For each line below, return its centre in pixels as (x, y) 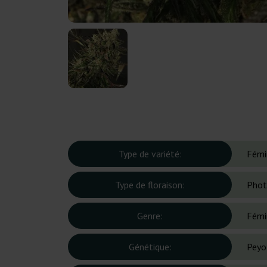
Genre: (150, 216)
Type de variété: (150, 154)
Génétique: (150, 247)
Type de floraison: (150, 185)
